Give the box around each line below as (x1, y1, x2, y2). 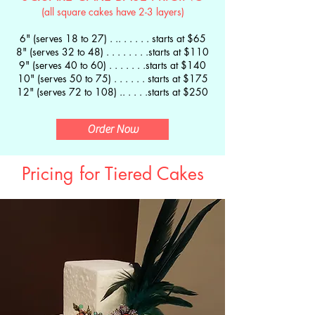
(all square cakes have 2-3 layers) (41, 5, 184, 18)
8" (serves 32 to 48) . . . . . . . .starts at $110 (16, 45, 209, 58)
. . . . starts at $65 (126, 32, 206, 45)
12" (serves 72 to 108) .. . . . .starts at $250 (17, 85, 208, 98)
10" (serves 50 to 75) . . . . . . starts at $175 (17, 72, 208, 85)
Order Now (86, 123, 139, 136)
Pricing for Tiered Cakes (21, 162, 204, 185)
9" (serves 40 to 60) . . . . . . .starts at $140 (19, 58, 206, 72)
